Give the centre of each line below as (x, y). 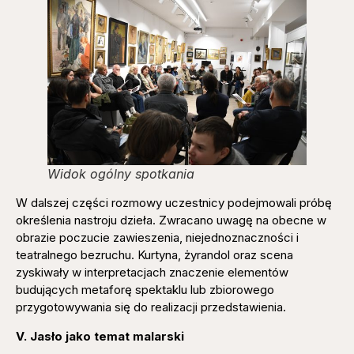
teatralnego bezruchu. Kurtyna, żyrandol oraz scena (154, 255)
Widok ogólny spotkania (121, 174)
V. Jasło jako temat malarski (100, 336)
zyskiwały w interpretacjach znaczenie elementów (152, 273)
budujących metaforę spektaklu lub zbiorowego (145, 290)
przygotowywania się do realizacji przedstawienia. (151, 307)
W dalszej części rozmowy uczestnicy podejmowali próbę (174, 203)
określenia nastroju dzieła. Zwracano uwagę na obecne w (171, 220)
